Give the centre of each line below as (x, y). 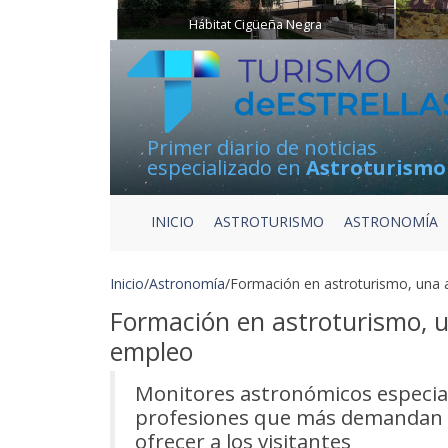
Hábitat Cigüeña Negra (256, 25)
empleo (151, 350)
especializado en (226, 168)
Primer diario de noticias (262, 148)
